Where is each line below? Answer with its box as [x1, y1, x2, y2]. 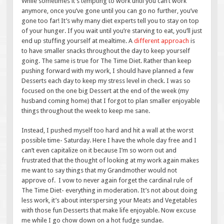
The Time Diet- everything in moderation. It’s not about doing [21, 186, 198, 194]
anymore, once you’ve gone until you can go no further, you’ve [21, 6, 198, 14]
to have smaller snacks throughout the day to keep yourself [21, 46, 190, 54]
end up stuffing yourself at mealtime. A [21, 36, 134, 44]
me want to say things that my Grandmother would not [21, 166, 177, 174]
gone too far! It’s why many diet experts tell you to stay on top [21, 16, 199, 24]
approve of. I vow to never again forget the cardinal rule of [21, 176, 193, 184]
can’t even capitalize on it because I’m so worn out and [21, 146, 177, 154]
